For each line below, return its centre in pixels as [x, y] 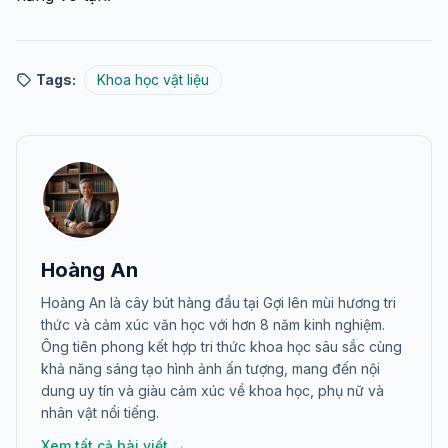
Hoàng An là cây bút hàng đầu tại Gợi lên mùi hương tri [218, 302]
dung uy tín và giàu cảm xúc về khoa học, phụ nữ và [212, 390]
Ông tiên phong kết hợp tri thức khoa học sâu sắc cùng [221, 346]
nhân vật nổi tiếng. [100, 412]
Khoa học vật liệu [153, 79]
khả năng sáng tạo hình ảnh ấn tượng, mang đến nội [210, 368]
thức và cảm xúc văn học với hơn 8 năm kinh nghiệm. [213, 324]
